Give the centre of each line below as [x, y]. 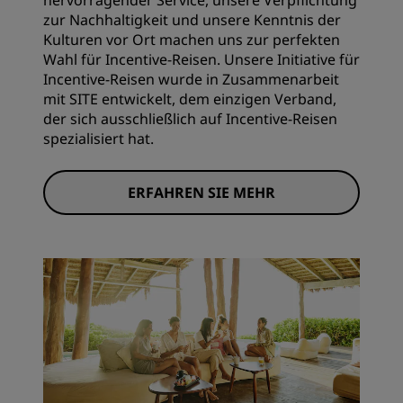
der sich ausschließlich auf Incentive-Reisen [190, 119]
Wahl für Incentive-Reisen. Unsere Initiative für [201, 59]
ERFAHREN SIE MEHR [201, 193]
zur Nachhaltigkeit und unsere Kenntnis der [192, 20]
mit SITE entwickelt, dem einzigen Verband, [190, 99]
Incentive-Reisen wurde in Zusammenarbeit [191, 79]
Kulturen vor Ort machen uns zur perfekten [192, 40]
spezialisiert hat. [99, 139]
